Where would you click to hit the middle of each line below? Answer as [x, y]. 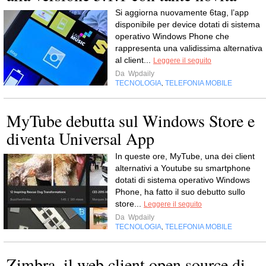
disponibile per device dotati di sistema [188, 24]
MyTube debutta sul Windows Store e [131, 121]
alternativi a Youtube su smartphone [183, 168]
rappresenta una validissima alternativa [189, 48]
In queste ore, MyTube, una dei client [185, 156]
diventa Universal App [80, 138]
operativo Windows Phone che [172, 36]
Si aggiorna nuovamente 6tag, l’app [182, 12]
